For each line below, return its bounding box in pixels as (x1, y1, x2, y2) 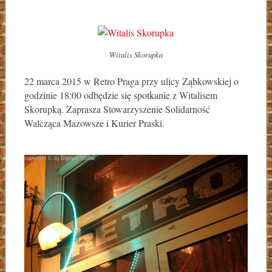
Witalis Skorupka (109, 49, 163, 59)
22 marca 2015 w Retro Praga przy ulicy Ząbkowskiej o (24, 75, 239, 88)
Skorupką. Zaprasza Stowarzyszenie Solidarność (24, 103, 210, 116)
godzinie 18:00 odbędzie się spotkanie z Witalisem (24, 89, 217, 102)
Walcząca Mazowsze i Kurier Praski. (24, 117, 165, 130)
